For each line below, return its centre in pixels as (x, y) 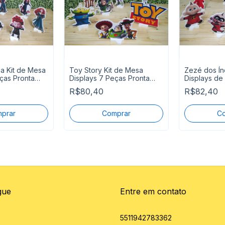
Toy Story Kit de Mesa (106, 70)
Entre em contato (153, 192)
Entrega (82, 86)
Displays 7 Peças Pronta (109, 78)
